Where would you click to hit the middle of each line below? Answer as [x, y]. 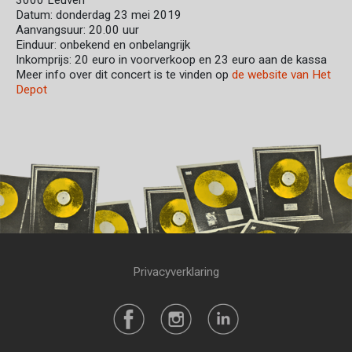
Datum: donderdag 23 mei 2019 [99, 15]
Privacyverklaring [176, 272]
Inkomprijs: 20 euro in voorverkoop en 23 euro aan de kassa [171, 60]
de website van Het [281, 75]
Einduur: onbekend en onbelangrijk [103, 45]
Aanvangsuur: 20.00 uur [77, 30]
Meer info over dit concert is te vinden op [124, 75]
